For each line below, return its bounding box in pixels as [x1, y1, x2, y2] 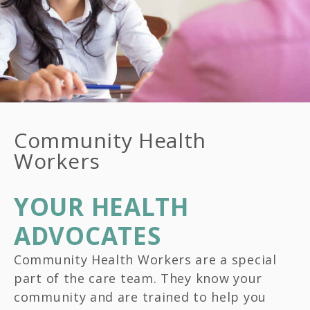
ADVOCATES [14, 219, 161, 252]
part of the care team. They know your [14, 269, 262, 286]
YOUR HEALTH [14, 190, 189, 223]
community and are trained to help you [14, 288, 266, 305]
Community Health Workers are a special [14, 250, 277, 268]
